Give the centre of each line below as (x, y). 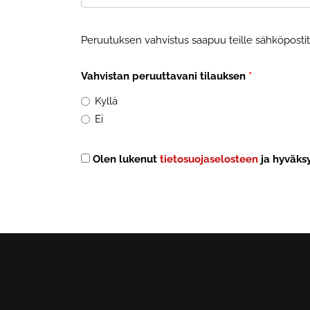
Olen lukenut (126, 159)
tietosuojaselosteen (209, 159)
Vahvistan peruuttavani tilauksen (163, 76)
